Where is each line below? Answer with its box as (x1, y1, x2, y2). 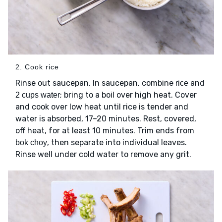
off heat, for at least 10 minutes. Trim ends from (15, 126, 194, 136)
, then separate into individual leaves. (47, 138, 187, 148)
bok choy (15, 138, 47, 147)
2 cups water (15, 91, 60, 100)
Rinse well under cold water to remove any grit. (15, 150, 191, 160)
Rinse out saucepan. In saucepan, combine (15, 78, 175, 88)
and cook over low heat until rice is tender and (15, 102, 188, 112)
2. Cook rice (15, 63, 59, 71)
